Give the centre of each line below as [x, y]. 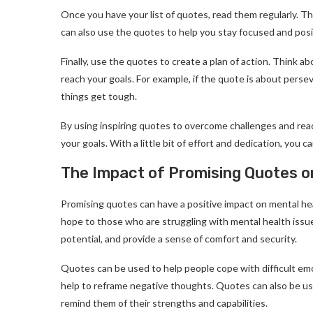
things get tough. [99, 96]
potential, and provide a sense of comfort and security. [179, 239]
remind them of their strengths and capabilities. [164, 303]
